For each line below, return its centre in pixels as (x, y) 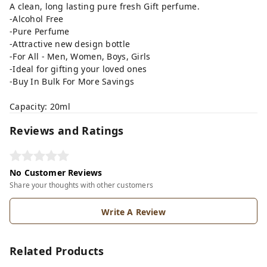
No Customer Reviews (56, 173)
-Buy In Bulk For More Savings (73, 81)
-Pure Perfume (41, 31)
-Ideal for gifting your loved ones (80, 69)
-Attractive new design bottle (71, 44)
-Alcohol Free (38, 19)
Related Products (57, 251)
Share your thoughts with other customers (81, 185)
